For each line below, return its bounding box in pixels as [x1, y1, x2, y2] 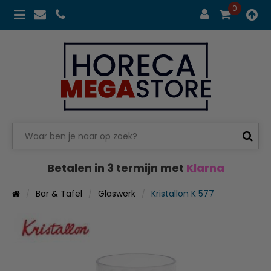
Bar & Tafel [36, 187, 82, 200]
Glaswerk [98, 187, 135, 200]
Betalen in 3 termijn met [47, 160, 186, 175]
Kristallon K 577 [151, 187, 214, 200]
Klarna [186, 160, 224, 175]
